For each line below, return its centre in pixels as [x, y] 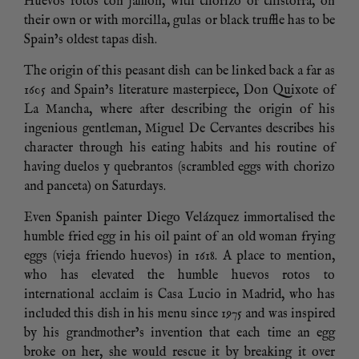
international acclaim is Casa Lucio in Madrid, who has [179, 295]
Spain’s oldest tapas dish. [91, 40]
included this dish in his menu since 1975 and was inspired [179, 315]
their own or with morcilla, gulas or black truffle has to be [179, 21]
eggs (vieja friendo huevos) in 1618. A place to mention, [179, 257]
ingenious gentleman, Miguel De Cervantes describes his [179, 129]
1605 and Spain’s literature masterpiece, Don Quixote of [179, 91]
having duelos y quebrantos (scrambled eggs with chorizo [179, 168]
